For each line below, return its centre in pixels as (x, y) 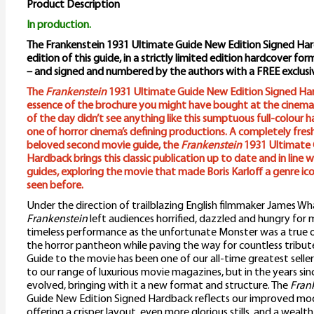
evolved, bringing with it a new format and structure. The (158, 286)
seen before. (55, 186)
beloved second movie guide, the (104, 146)
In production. (59, 26)
